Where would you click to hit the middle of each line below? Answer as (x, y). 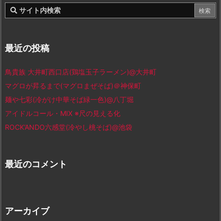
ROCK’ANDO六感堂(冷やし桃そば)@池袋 (69, 127)
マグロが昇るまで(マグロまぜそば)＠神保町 (73, 85)
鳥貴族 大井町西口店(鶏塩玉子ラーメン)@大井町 (81, 72)
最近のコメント (36, 164)
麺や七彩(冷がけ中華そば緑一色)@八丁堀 (69, 99)
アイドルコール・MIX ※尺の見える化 (63, 113)
